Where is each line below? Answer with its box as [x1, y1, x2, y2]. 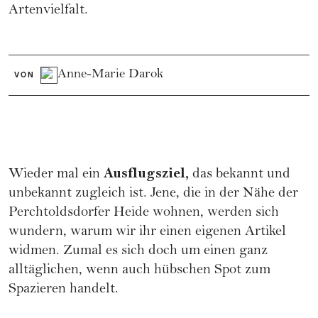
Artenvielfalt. [9, 3, 88, 18]
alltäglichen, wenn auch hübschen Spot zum [9, 263, 270, 278]
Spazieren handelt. [9, 282, 119, 297]
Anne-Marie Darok [57, 67, 164, 82]
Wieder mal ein [9, 167, 104, 182]
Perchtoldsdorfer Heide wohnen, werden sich [9, 205, 279, 221]
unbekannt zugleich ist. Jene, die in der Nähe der [9, 186, 298, 202]
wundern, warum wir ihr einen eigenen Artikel [9, 224, 286, 240]
